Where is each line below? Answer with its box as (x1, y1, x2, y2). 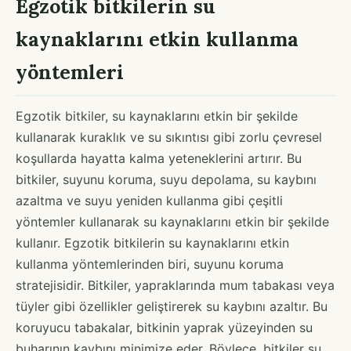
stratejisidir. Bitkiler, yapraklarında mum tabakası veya (16, 277, 335, 293)
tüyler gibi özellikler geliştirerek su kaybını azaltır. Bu (16, 298, 327, 314)
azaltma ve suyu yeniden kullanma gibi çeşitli (16, 192, 283, 208)
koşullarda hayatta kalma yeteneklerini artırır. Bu (16, 150, 302, 166)
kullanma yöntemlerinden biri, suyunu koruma (16, 255, 284, 272)
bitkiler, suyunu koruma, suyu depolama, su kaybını (16, 171, 317, 187)
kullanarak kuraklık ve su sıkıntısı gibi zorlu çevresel (16, 128, 322, 145)
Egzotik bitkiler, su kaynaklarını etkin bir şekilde (16, 107, 298, 124)
